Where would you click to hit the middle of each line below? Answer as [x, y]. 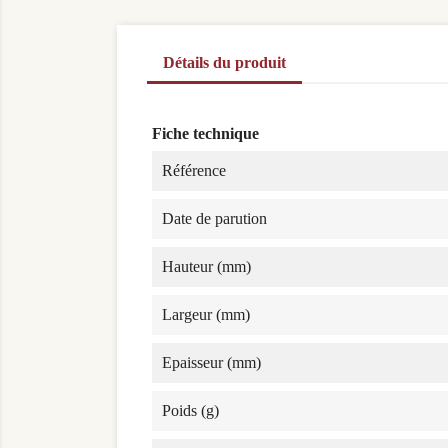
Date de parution [214, 219]
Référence [194, 171]
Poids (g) [190, 411]
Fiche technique [205, 134]
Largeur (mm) [206, 315]
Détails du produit [224, 63]
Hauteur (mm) [206, 267]
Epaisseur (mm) [211, 363]
